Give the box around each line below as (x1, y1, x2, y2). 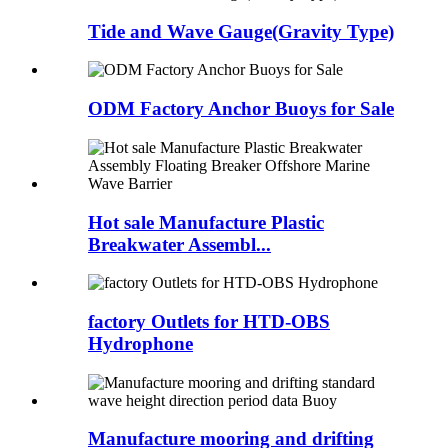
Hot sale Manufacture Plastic (88, 211, 324, 233)
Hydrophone (88, 332, 193, 354)
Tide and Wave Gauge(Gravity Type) (88, 20, 394, 42)
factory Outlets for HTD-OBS (88, 310, 330, 332)
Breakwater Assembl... (88, 233, 271, 255)
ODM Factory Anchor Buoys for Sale (88, 98, 394, 120)
